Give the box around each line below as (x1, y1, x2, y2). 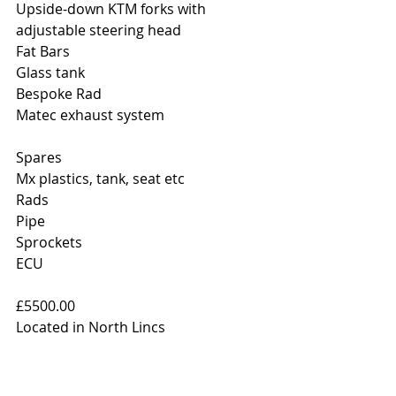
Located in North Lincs (16, 316, 165, 337)
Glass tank (16, 62, 85, 82)
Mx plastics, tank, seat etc (16, 168, 185, 188)
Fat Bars (16, 41, 70, 61)
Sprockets (16, 232, 82, 252)
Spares (16, 147, 62, 167)
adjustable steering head (16, 19, 181, 40)
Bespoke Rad (16, 83, 102, 103)
